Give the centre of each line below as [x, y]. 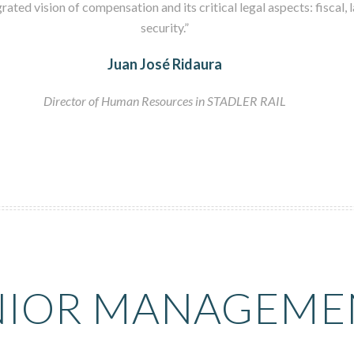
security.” [165, 27]
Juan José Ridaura [165, 64]
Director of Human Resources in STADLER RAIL [165, 101]
